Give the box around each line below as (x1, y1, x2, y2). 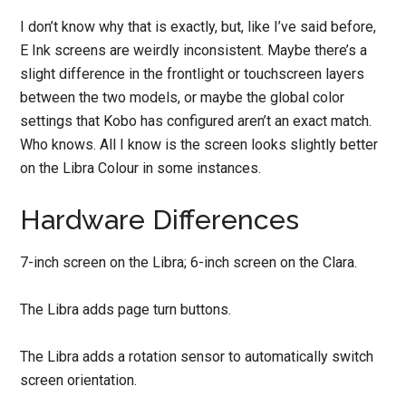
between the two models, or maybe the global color (20, 88, 345, 106)
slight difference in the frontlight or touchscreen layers (20, 64, 365, 82)
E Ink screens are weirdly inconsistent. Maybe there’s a (20, 41, 368, 59)
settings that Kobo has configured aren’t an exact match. (20, 111, 372, 130)
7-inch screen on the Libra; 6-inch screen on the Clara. (20, 253, 358, 271)
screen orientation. (20, 371, 138, 389)
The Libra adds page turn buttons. (20, 300, 232, 318)
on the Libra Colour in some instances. (20, 159, 262, 177)
